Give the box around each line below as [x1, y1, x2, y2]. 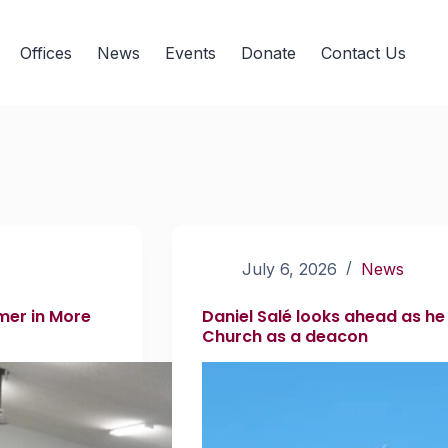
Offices [19, 42, 72, 63]
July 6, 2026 [241, 259, 337, 279]
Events [164, 42, 216, 63]
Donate [240, 42, 296, 63]
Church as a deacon [201, 325, 368, 348]
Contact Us [320, 42, 406, 63]
